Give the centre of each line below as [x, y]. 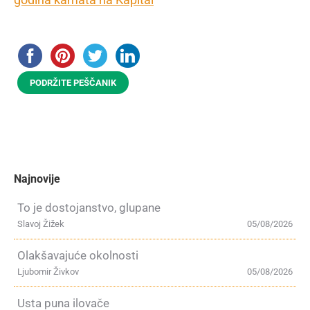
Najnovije [37, 179]
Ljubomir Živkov [48, 272]
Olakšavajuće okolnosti [78, 255]
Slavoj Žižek [41, 224]
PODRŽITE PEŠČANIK [73, 83]
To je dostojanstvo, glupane [89, 208]
